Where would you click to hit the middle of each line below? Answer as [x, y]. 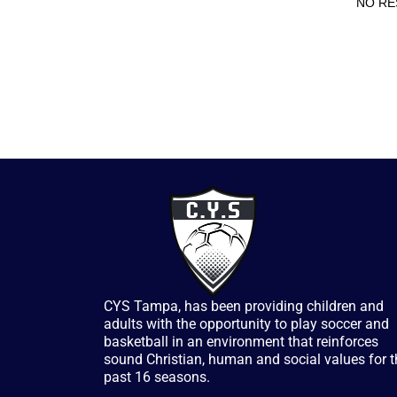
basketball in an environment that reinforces [241, 342]
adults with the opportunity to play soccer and [246, 324]
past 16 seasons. [157, 377]
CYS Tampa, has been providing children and [244, 306]
